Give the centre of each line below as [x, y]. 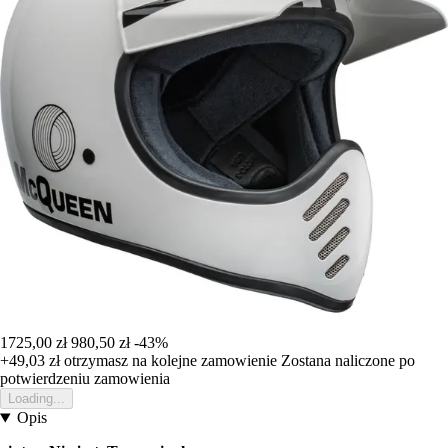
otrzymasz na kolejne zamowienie [168, 361]
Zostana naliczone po [348, 361]
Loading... [36, 399]
